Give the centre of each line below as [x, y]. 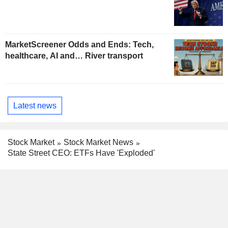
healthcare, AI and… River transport [74, 56]
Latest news [35, 105]
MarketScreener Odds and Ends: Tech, [79, 45]
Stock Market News [98, 142]
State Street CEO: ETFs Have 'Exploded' [81, 153]
